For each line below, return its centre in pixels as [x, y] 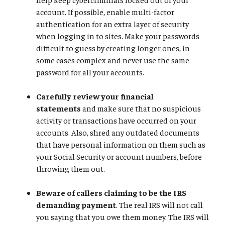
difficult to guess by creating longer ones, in [113, 48]
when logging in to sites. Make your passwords [118, 36]
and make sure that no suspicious [141, 108]
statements [59, 108]
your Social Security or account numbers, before [119, 156]
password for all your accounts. [90, 72]
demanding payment [76, 205]
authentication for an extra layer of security [113, 24]
